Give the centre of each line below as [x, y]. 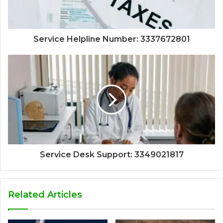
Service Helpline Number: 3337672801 [111, 39]
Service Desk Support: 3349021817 [111, 154]
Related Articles [45, 194]
